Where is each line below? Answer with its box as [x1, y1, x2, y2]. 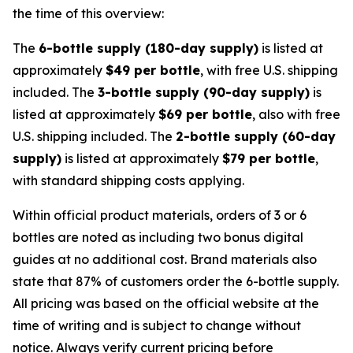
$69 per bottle [158, 106, 252, 122]
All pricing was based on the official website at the [13, 295, 319, 311]
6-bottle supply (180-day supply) [39, 40, 258, 56]
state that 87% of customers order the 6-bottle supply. [13, 273, 339, 289]
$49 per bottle [106, 62, 200, 78]
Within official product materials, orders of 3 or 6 [13, 207, 307, 223]
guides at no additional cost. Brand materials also [13, 251, 317, 267]
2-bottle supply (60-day [176, 128, 336, 144]
